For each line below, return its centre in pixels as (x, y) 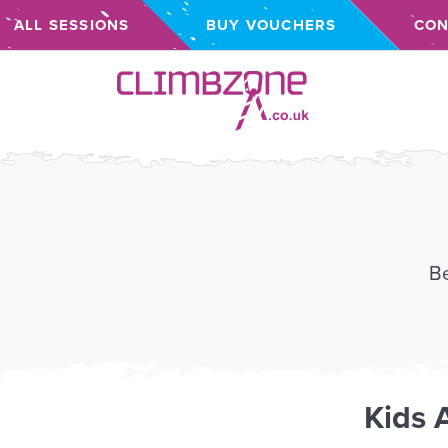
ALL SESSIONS (71, 25)
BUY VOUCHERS (271, 25)
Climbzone (163, 85)
